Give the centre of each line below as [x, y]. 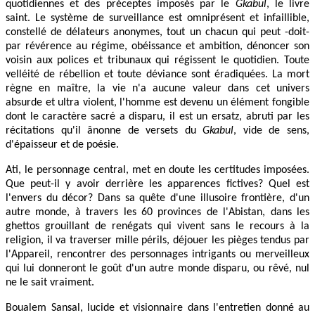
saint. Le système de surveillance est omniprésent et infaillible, [157, 18]
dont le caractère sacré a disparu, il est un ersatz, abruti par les [157, 116]
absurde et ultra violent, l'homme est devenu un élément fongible [157, 102]
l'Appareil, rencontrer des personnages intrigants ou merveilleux [157, 254]
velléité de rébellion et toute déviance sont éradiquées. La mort [157, 74]
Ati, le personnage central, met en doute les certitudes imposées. [157, 170]
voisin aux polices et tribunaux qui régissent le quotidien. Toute [157, 60]
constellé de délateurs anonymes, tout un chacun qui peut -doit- [157, 32]
